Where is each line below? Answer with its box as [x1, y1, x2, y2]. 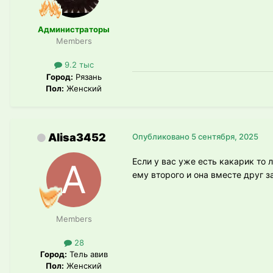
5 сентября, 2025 [191, 131, 258, 141]
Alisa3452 [48, 130, 106, 144]
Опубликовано [132, 131, 191, 141]
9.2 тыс [62, 60, 94, 70]
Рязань [73, 71, 102, 82]
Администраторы [38, 24, 110, 35]
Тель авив [66, 249, 108, 259]
